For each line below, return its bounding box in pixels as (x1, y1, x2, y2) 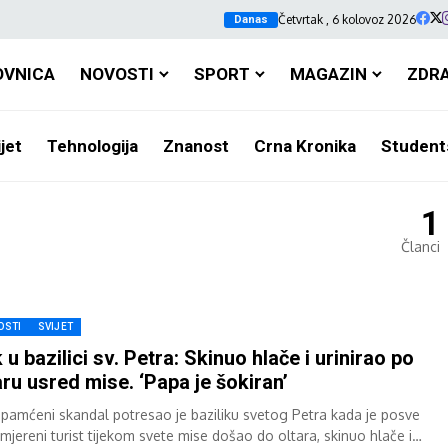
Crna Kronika (253, 135, 356, 156)
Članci (401, 238, 440, 255)
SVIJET (37, 320, 74, 332)
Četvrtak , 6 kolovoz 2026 (278, 11, 416, 27)
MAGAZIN (289, 63, 367, 84)
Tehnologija (46, 135, 138, 156)
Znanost (162, 135, 229, 156)
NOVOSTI (79, 63, 154, 84)
